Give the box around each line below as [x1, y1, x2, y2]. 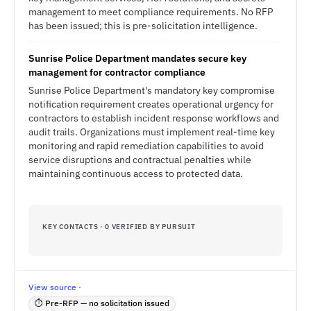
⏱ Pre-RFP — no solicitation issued [35, 298, 169, 308]
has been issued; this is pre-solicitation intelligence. [28, 19, 258, 32]
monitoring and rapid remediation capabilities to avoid [28, 140, 264, 152]
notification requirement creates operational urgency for [28, 98, 274, 110]
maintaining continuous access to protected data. [28, 167, 243, 180]
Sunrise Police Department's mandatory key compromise [28, 84, 275, 96]
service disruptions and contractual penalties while [28, 153, 251, 166]
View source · [28, 282, 81, 292]
